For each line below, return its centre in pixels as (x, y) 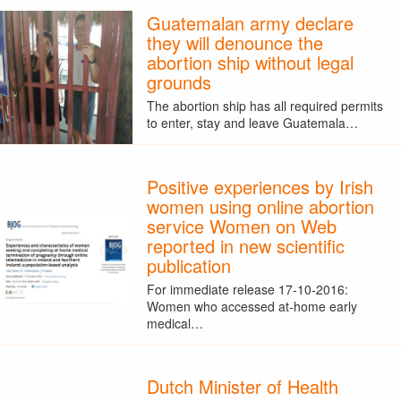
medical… (175, 323)
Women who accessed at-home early (252, 306)
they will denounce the (235, 42)
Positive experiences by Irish (260, 186)
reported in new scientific (245, 245)
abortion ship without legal (250, 62)
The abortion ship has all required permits (264, 106)
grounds (179, 81)
